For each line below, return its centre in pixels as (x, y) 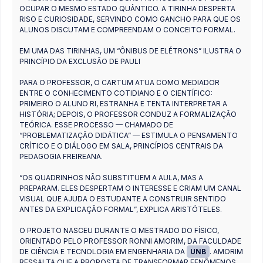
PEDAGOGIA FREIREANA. (61, 156)
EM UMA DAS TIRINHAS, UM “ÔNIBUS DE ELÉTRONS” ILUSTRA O (130, 50)
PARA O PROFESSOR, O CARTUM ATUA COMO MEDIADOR (119, 82)
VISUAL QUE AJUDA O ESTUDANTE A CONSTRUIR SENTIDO (123, 198)
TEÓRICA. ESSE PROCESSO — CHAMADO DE (96, 124)
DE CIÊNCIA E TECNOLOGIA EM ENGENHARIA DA (103, 251)
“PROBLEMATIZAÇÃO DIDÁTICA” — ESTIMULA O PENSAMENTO (129, 135)
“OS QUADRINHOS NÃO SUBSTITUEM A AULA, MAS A (111, 177)
